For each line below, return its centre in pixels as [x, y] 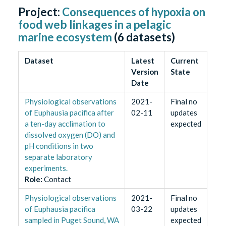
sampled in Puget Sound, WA [72, 220]
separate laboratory [58, 157]
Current [184, 60]
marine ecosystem [65, 37]
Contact [57, 179]
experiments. [46, 168]
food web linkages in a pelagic [95, 24]
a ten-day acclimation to [65, 123]
